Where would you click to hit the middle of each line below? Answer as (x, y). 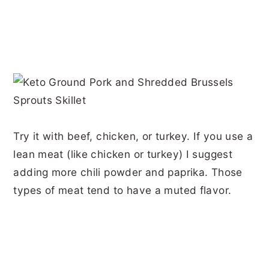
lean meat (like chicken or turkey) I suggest (123, 154)
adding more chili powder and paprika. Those (128, 172)
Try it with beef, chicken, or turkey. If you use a (133, 136)
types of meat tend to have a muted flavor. (124, 190)
